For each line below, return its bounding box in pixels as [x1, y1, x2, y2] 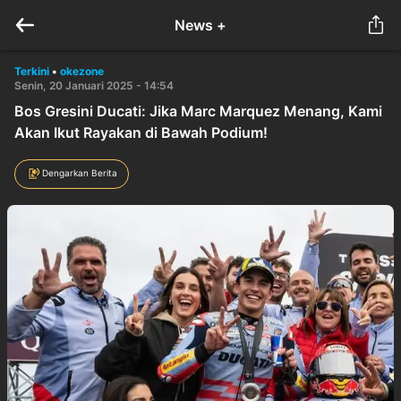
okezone [60, 64, 104, 78]
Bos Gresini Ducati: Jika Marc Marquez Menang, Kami [14, 102, 382, 120]
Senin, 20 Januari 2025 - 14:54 [14, 79, 174, 92]
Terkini [14, 64, 49, 78]
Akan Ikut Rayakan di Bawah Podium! [14, 124, 268, 141]
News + [175, 16, 226, 34]
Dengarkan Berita [42, 166, 117, 178]
